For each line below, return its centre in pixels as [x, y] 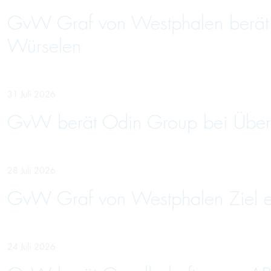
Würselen [44, 46]
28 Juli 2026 [31, 170]
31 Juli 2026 [31, 94]
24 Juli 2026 [31, 247]
